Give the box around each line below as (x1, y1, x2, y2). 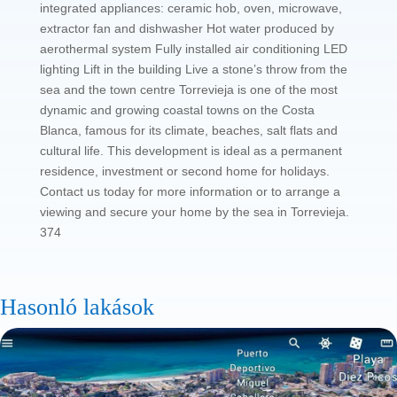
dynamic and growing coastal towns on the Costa (39, 103, 315, 118)
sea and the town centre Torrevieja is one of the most (39, 82, 338, 97)
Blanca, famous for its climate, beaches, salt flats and (39, 123, 338, 138)
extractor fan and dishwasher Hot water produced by (39, 21, 334, 36)
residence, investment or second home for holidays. (39, 164, 330, 179)
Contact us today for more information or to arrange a (39, 184, 340, 199)
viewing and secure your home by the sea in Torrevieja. (39, 205, 349, 220)
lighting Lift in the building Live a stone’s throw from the (39, 62, 347, 77)
